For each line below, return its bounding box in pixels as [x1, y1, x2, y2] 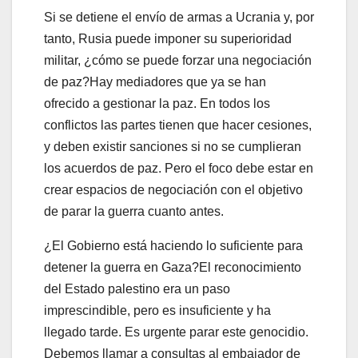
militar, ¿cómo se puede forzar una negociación [44, 53, 312, 67]
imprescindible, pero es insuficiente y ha [44, 303, 271, 317]
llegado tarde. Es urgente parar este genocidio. [44, 324, 308, 339]
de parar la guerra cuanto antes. [44, 204, 224, 218]
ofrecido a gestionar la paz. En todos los [44, 96, 270, 110]
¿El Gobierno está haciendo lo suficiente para [44, 238, 303, 253]
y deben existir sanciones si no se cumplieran [44, 139, 301, 153]
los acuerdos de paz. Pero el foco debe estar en [44, 161, 313, 175]
